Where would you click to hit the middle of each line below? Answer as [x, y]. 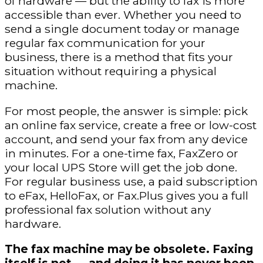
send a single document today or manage [122, 29]
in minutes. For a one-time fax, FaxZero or [122, 153]
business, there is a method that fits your [119, 57]
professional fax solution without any [108, 209]
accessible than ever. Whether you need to [123, 15]
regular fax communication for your [105, 43]
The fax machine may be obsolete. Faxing [129, 249]
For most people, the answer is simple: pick [126, 111]
